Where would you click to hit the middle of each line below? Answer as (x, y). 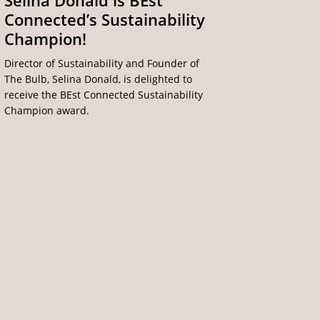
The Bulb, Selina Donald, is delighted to (98, 79)
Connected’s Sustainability (104, 20)
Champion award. (46, 111)
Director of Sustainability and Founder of (101, 64)
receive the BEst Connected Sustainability (103, 95)
